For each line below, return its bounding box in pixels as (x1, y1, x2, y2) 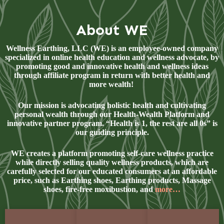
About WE (76, 21, 148, 39)
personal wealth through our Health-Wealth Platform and (14, 110, 209, 118)
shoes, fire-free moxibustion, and (43, 185, 155, 193)
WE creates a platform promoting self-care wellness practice (10, 149, 213, 157)
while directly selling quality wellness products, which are (15, 158, 208, 166)
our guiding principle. (75, 128, 149, 136)
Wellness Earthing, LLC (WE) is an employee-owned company (6, 44, 218, 52)
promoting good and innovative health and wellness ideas (15, 62, 208, 70)
